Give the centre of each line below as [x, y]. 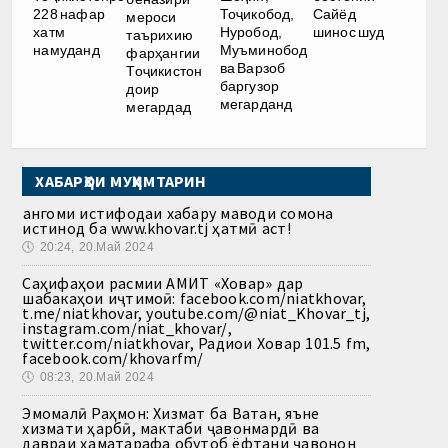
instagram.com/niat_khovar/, [127, 328]
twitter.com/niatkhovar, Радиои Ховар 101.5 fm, [196, 343]
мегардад [159, 107]
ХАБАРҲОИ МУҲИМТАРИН [121, 181]
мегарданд [256, 104]
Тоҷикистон [164, 71]
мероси [151, 17]
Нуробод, [251, 32]
